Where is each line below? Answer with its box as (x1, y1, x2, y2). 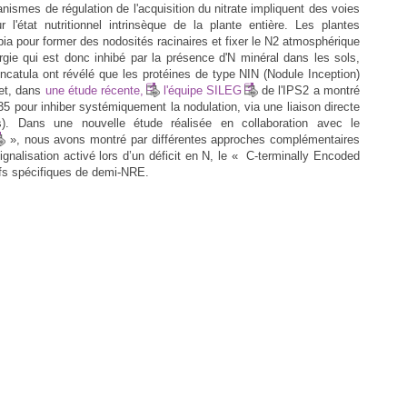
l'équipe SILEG (163, 83, 242, 97)
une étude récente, (45, 83, 144, 97)
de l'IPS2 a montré (257, 83, 361, 97)
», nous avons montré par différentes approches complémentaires (5, 132, 361, 146)
